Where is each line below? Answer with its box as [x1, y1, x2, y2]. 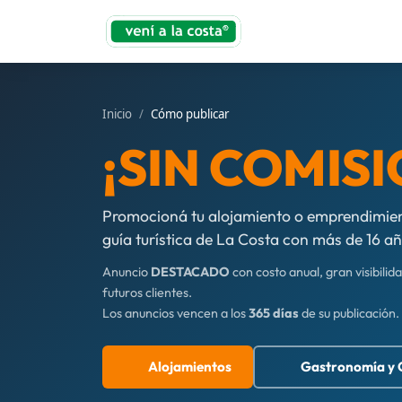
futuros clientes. [102, 284, 192, 301]
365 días [249, 305, 299, 321]
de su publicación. [299, 305, 399, 321]
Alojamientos [148, 358, 232, 376]
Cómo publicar [151, 106, 229, 122]
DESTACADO [151, 264, 230, 280]
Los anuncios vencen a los [102, 305, 249, 321]
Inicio [102, 106, 132, 122]
